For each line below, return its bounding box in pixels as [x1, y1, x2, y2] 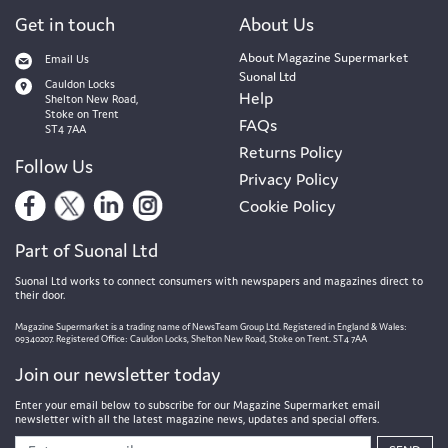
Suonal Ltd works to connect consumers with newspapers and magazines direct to [15, 273, 423, 288]
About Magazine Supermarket [239, 48, 408, 66]
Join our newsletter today [15, 361, 220, 386]
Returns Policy [239, 140, 343, 163]
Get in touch [15, 11, 115, 36]
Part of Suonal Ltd [15, 237, 158, 262]
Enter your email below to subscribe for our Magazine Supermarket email [15, 397, 380, 412]
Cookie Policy [239, 194, 336, 217]
